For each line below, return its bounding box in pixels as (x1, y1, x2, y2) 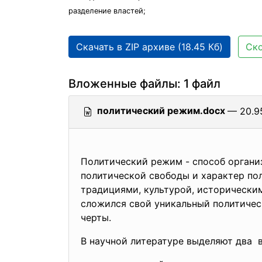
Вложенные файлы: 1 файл (68, 77, 220, 91)
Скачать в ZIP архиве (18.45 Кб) (76, 41, 223, 53)
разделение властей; (68, 6, 146, 15)
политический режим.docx (97, 105, 225, 116)
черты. (81, 212, 111, 223)
